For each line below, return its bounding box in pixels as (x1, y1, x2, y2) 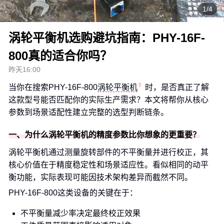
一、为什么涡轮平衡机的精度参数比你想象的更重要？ (8, 130, 200, 139)
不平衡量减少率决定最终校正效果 (20, 209, 140, 217)
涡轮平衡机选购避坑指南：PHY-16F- (8, 31, 205, 44)
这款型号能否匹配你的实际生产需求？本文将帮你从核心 (8, 95, 208, 104)
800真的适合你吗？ (8, 49, 112, 62)
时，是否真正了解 (145, 83, 209, 91)
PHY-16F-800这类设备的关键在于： (8, 188, 137, 197)
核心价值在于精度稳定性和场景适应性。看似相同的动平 (8, 160, 208, 169)
